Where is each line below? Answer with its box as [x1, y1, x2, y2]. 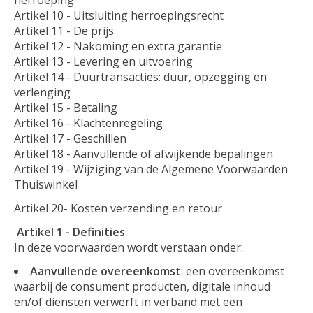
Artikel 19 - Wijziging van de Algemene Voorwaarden [14, 161, 288, 177]
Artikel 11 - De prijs [14, 22, 114, 38]
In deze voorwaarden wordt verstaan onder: [14, 239, 243, 255]
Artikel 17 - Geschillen [14, 130, 126, 146]
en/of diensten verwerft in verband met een [14, 293, 242, 310]
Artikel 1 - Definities [17, 224, 125, 240]
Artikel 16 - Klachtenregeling [14, 115, 163, 131]
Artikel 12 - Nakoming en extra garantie [14, 38, 222, 54]
